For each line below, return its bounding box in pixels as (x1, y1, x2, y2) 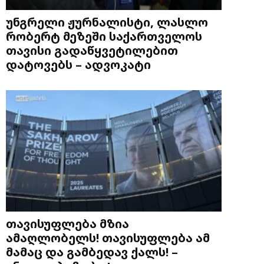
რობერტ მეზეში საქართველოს (6, 28, 202, 45)
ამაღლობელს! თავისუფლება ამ (6, 229, 210, 246)
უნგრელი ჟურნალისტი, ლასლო (6, 14, 208, 31)
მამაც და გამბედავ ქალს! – (6, 243, 178, 260)
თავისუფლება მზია (6, 215, 129, 232)
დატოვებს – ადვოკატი (6, 56, 151, 73)
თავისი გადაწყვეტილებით (6, 42, 178, 59)
